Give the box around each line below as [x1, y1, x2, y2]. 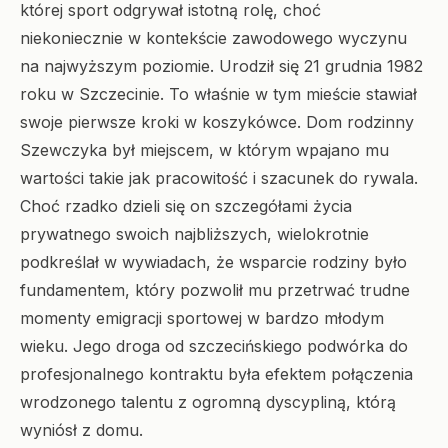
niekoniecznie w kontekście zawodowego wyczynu [20, 28, 407, 48]
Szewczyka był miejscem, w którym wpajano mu [20, 140, 389, 160]
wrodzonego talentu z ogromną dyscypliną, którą [20, 392, 396, 412]
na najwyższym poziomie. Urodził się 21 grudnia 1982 [20, 56, 423, 76]
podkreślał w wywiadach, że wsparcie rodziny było [20, 252, 407, 272]
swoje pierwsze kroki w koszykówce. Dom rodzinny [20, 112, 414, 132]
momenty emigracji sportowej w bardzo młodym [20, 308, 384, 328]
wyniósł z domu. [20, 420, 143, 440]
